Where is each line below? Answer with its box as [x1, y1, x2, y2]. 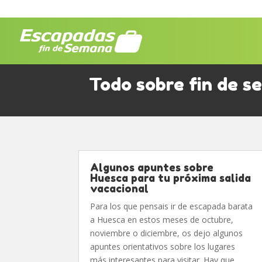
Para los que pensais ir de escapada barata [90, 201, 253, 212]
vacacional [90, 182, 149, 195]
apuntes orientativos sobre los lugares [90, 241, 236, 252]
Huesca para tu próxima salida [90, 171, 251, 184]
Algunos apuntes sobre [90, 161, 214, 174]
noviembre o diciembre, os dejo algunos [90, 227, 243, 239]
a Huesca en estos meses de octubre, [90, 214, 234, 225]
